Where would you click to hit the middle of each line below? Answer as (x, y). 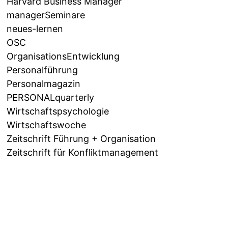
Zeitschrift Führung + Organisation (81, 139)
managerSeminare (46, 15)
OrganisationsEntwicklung (63, 56)
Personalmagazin (44, 84)
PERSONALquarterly (51, 98)
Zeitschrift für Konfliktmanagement (83, 153)
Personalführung (42, 70)
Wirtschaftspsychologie (58, 111)
